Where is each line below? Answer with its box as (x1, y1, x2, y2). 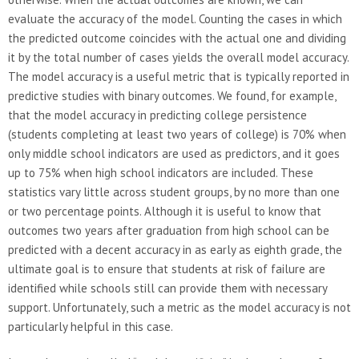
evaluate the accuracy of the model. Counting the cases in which (8, 10, 342, 26)
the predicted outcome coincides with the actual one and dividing (8, 30, 346, 46)
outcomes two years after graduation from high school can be (8, 222, 329, 238)
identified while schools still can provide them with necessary (8, 280, 327, 296)
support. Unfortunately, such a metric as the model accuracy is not (8, 299, 351, 315)
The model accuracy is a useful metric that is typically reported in (8, 68, 349, 84)
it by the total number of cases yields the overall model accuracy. (8, 49, 349, 65)
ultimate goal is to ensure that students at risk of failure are (8, 260, 325, 276)
